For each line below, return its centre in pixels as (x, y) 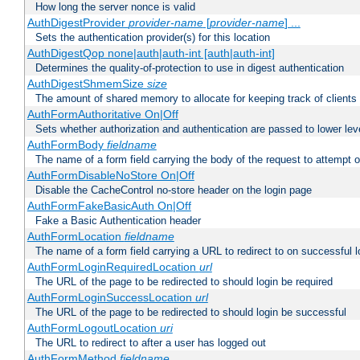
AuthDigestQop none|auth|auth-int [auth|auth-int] (151, 53)
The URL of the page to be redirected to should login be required (184, 282)
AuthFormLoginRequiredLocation (113, 267)
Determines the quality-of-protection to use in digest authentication (190, 68)
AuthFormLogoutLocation (93, 328)
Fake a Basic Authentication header (118, 221)
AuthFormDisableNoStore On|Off (110, 176)
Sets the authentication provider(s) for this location (153, 38)
